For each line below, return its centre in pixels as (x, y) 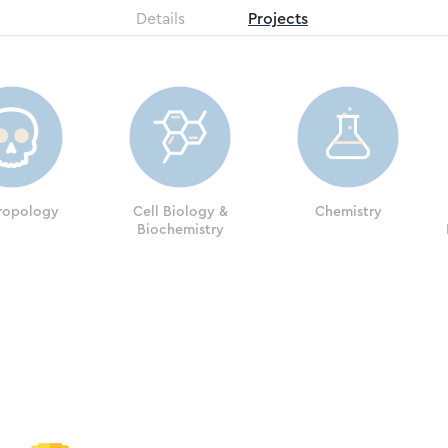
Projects (278, 19)
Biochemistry (180, 230)
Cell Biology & (180, 212)
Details (160, 19)
